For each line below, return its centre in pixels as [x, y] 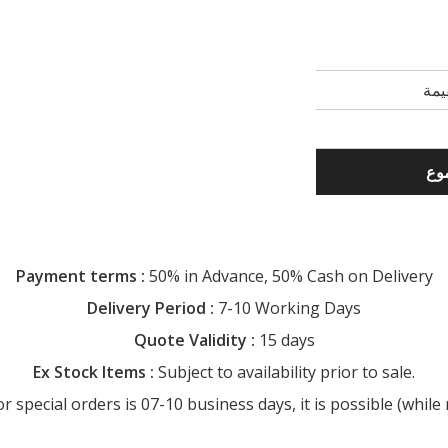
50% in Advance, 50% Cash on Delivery [288, 276]
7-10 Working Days [287, 308]
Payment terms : [80, 276]
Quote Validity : [194, 340]
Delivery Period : [150, 308]
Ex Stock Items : [93, 372]
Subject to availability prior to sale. [284, 372]
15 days [284, 340]
